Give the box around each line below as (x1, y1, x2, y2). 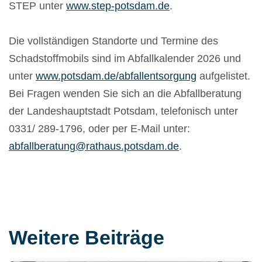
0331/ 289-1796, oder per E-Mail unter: (9, 123, 190, 135)
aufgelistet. (196, 70, 250, 82)
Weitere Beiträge (9, 226, 164, 249)
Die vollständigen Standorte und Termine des (9, 35, 218, 47)
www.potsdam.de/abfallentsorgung (36, 70, 196, 82)
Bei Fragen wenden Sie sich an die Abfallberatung (9, 88, 242, 100)
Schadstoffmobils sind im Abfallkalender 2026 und (9, 53, 241, 65)
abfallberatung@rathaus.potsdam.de (9, 140, 179, 153)
